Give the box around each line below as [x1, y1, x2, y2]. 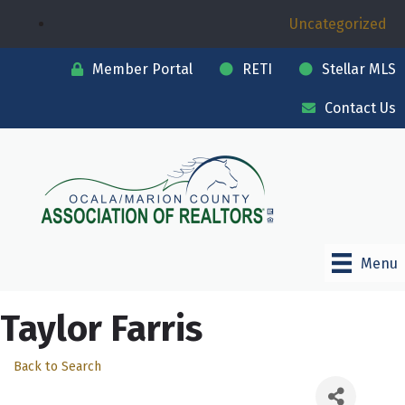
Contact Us [325, 99, 396, 117]
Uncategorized [289, 15, 387, 33]
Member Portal [92, 61, 193, 78]
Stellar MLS [322, 61, 396, 78]
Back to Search [14, 359, 101, 375]
